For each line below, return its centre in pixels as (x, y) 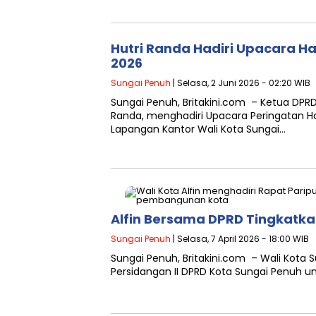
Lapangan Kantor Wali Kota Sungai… (198, 129)
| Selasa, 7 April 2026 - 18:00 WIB (240, 239)
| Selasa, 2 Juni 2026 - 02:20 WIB (241, 83)
